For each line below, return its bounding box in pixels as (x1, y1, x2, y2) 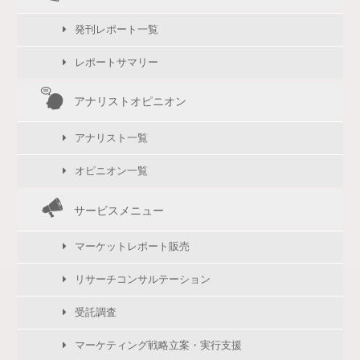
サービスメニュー (74, 203, 165, 217)
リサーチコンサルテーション (75, 273, 211, 286)
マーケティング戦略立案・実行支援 (75, 338, 243, 351)
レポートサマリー (75, 55, 159, 68)
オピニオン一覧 (75, 164, 149, 177)
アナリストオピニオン (74, 95, 187, 108)
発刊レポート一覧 (75, 22, 159, 35)
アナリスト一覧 (75, 131, 149, 144)
